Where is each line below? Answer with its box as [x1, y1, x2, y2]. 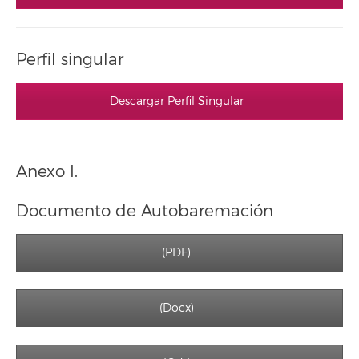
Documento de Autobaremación [16, 201, 273, 221]
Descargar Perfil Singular [109, 95, 244, 108]
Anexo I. [16, 161, 78, 182]
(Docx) [159, 301, 194, 315]
